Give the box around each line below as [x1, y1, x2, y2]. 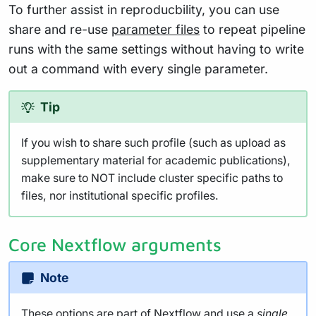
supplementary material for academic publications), [21, 154, 291, 168]
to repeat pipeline [200, 22, 305, 37]
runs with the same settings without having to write [8, 42, 304, 57]
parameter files [111, 22, 200, 37]
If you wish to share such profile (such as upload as [21, 136, 286, 150]
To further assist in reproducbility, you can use [8, 2, 279, 18]
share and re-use [8, 22, 111, 37]
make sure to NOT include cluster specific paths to [21, 171, 283, 186]
